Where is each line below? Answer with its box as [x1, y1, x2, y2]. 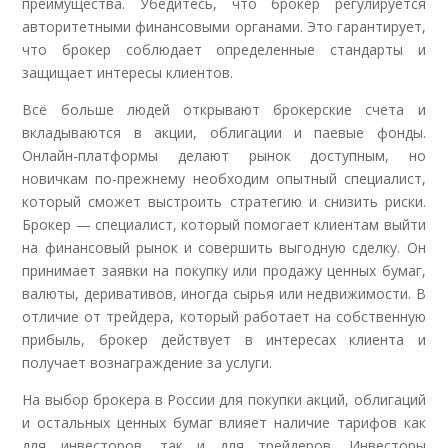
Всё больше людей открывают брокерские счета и [22, 100, 426, 119]
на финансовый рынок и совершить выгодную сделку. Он [22, 238, 426, 257]
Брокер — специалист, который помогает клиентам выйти [22, 215, 426, 234]
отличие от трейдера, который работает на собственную [22, 307, 426, 326]
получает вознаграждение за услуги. [22, 353, 273, 372]
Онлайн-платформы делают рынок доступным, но [22, 146, 426, 165]
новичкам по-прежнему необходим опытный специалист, [22, 169, 426, 188]
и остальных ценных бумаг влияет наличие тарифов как [22, 413, 426, 432]
